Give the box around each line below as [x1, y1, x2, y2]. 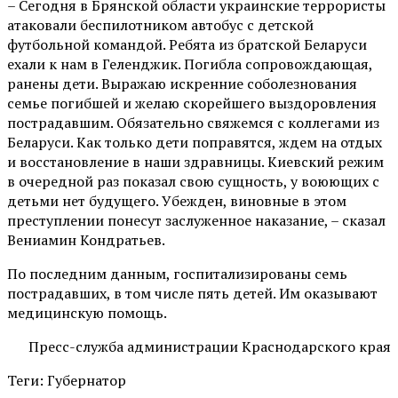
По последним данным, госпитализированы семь [7, 263, 347, 283]
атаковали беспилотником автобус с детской [7, 14, 314, 35]
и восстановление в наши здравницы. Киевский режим [7, 151, 384, 171]
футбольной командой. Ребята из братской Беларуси [7, 34, 367, 54]
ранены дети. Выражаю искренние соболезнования [7, 73, 357, 93]
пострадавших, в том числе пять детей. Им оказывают [7, 283, 378, 303]
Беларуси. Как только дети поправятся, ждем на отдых [7, 131, 382, 152]
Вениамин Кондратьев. [7, 229, 165, 250]
